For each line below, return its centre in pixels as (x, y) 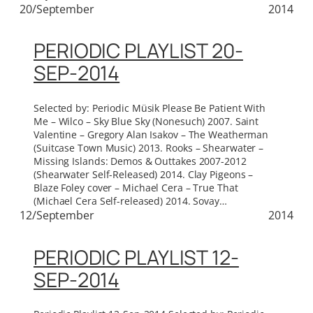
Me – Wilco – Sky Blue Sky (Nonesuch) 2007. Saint (146, 121)
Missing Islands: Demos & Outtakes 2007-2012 (140, 161)
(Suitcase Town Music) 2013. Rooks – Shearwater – (149, 147)
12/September (57, 215)
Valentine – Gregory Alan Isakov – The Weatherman (151, 134)
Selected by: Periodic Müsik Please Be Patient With (150, 108)
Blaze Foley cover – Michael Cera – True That (136, 187)
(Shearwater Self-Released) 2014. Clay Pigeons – (144, 174)
